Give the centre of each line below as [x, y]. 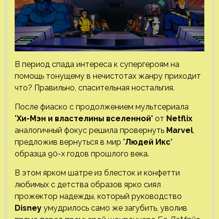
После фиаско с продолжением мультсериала [102, 107]
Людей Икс [148, 142]
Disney [29, 208]
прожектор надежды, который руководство [98, 196]
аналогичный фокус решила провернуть [90, 130]
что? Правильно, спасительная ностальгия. [95, 88]
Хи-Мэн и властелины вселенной [84, 118]
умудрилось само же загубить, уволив [115, 208]
